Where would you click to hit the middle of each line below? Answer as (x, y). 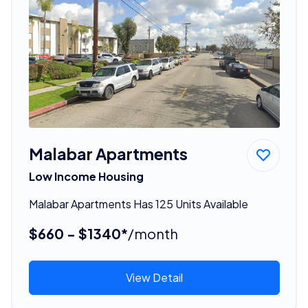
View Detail (154, 277)
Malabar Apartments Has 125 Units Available (138, 203)
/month (153, 233)
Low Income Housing (86, 176)
